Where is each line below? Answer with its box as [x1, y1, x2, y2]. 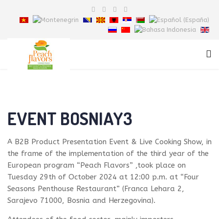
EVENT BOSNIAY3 [7, 108, 132, 130]
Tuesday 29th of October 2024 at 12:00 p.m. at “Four [7, 173, 199, 182]
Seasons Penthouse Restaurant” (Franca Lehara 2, [7, 184, 184, 194]
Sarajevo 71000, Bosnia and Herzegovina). [7, 196, 155, 205]
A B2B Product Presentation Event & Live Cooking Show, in [7, 137, 212, 147]
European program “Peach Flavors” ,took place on [7, 161, 186, 170]
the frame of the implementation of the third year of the [7, 149, 209, 158]
